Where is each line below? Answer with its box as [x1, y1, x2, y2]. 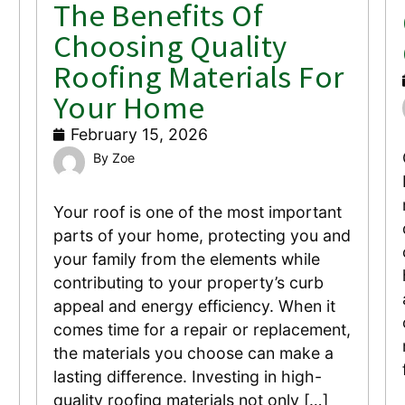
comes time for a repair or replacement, [52, 320, 351, 340]
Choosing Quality [52, 25, 287, 65]
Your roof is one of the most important [52, 202, 342, 222]
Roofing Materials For [52, 56, 344, 96]
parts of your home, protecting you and [52, 226, 351, 246]
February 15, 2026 [70, 124, 208, 144]
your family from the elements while [52, 250, 320, 269]
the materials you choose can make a [52, 344, 334, 363]
